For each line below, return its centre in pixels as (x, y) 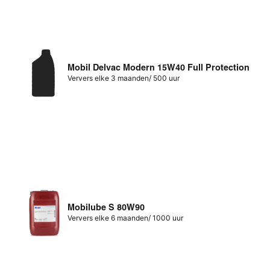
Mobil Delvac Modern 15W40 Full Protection (159, 67)
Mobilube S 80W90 (106, 207)
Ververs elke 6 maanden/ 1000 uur (126, 218)
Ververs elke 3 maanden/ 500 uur (124, 78)
